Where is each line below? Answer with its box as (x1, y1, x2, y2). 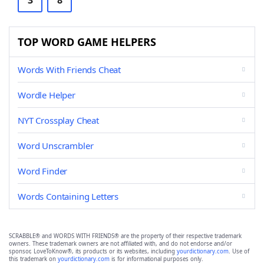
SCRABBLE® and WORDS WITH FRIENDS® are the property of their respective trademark (9, 232, 242, 240)
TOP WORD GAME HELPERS (18, 35, 156, 49)
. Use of (229, 247, 249, 255)
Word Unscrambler (18, 140, 94, 151)
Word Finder (18, 165, 68, 177)
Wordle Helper (18, 89, 75, 101)
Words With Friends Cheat (18, 64, 121, 75)
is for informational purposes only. (110, 255, 203, 263)
